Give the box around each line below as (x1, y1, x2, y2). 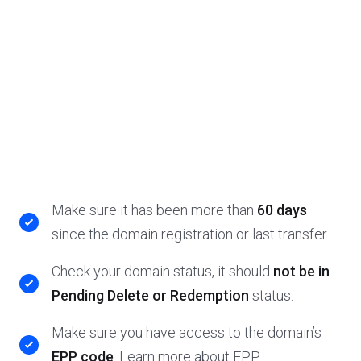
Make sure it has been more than (52, 201, 257, 218)
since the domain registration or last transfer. (52, 226, 329, 243)
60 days (257, 201, 307, 218)
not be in (273, 263, 330, 280)
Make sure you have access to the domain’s (52, 324, 322, 341)
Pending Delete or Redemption (52, 287, 252, 304)
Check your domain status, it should (52, 263, 273, 280)
